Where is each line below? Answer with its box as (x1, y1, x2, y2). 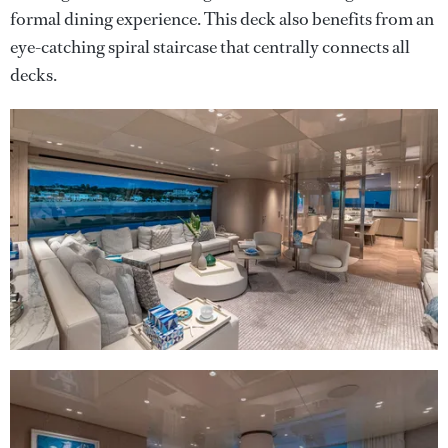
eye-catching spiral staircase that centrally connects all (10, 34, 410, 59)
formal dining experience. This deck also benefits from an (10, 6, 434, 31)
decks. (10, 62, 57, 87)
